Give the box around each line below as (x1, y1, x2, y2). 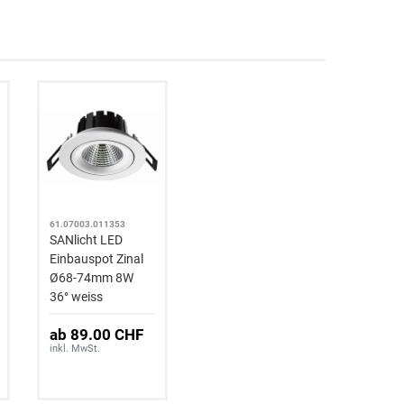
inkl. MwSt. (50, 342, 101, 354)
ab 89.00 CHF (50, 325, 144, 344)
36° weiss (50, 289, 104, 304)
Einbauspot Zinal (50, 251, 144, 266)
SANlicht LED (50, 232, 124, 247)
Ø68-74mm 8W (50, 270, 134, 285)
